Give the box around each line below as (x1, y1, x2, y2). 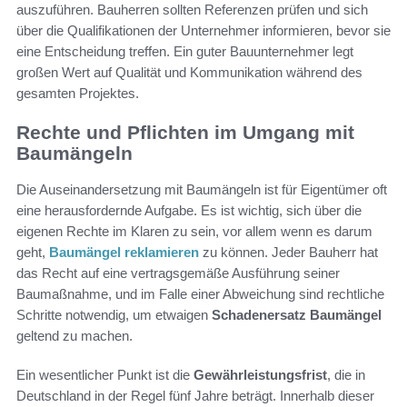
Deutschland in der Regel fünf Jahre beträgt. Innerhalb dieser (16, 388, 374, 404)
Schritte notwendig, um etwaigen (16, 307, 212, 323)
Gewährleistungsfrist (194, 367, 327, 383)
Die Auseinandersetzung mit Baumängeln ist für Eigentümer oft (16, 182, 387, 198)
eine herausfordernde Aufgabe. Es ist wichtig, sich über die (16, 203, 362, 219)
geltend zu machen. (16, 328, 133, 344)
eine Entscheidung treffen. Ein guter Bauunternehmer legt (16, 43, 353, 59)
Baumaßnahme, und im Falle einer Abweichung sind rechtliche (16, 286, 384, 303)
